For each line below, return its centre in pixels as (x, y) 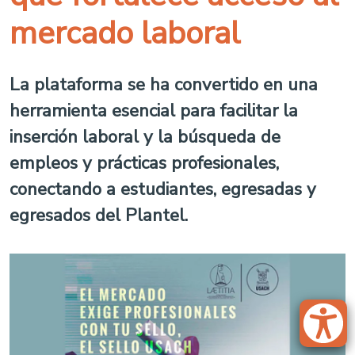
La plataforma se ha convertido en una (164, 84)
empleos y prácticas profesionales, (144, 163)
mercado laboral (125, 33)
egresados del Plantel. (99, 215)
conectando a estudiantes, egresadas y (163, 189)
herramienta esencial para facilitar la (154, 111)
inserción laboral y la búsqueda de (145, 137)
